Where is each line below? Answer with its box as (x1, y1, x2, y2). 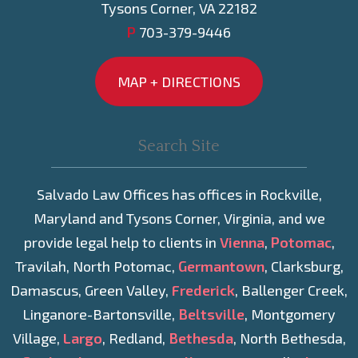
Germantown (177, 257, 265, 276)
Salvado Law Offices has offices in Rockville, (36, 185, 322, 204)
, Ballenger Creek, (235, 281, 348, 300)
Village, (12, 329, 63, 348)
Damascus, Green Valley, (10, 281, 172, 300)
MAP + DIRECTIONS (117, 73, 241, 91)
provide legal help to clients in (23, 233, 220, 252)
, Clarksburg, (264, 257, 344, 276)
